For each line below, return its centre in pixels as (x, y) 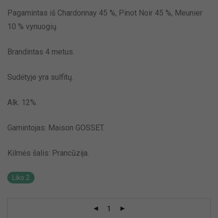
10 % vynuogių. (33, 26)
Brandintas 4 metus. (41, 52)
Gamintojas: (28, 127)
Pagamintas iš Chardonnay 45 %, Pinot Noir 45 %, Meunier (105, 13)
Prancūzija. (71, 153)
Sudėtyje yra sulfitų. (40, 77)
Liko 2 (21, 177)
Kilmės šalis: (30, 153)
